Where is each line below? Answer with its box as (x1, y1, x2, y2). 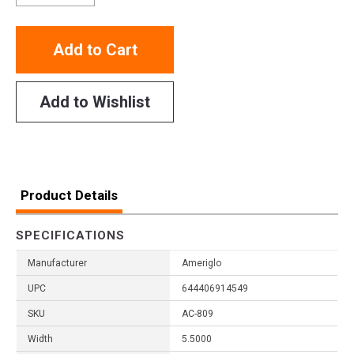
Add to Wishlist (40, 92, 150, 111)
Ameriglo (182, 257, 221, 269)
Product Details (21, 186, 118, 203)
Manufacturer (28, 257, 87, 269)
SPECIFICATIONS (16, 228, 125, 243)
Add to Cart (52, 40, 137, 59)
